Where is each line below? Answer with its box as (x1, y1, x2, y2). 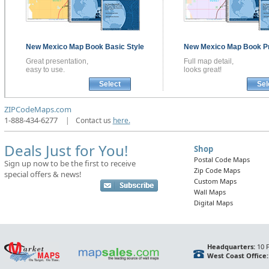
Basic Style (104, 43, 144, 51)
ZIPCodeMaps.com (4, 104, 71, 115)
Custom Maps (193, 177, 237, 186)
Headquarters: (207, 242, 255, 251)
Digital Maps (193, 198, 233, 207)
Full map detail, (183, 57, 234, 65)
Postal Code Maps (193, 155, 250, 164)
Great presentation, (25, 57, 88, 65)
